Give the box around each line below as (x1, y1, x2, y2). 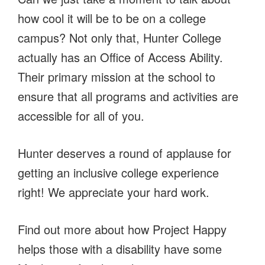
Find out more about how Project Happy (18, 220, 227, 238)
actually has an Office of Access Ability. (18, 48, 223, 66)
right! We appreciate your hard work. (18, 183, 209, 201)
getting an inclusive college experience (18, 163, 219, 181)
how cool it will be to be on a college (18, 9, 206, 27)
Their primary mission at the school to (18, 67, 215, 85)
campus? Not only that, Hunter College (18, 28, 221, 46)
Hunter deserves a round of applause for (18, 144, 231, 161)
